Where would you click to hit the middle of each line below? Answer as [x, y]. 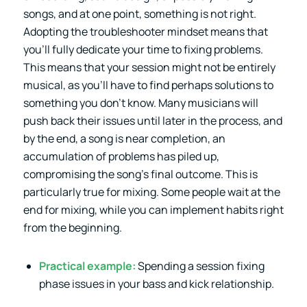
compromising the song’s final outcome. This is [140, 174]
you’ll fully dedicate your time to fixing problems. [143, 49]
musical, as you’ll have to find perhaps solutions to [148, 85]
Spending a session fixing [200, 266]
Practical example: [87, 266]
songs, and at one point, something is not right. [139, 13]
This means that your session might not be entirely [149, 67]
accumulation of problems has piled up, [121, 156]
